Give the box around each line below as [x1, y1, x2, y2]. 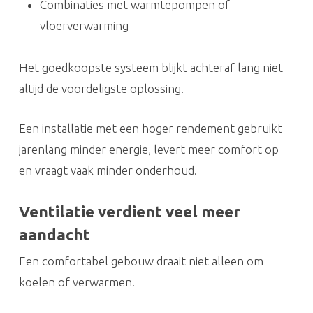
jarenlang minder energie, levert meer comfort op [18, 142, 279, 156]
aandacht [18, 225, 90, 243]
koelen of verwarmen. [18, 275, 135, 289]
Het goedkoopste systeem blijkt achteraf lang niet [18, 60, 283, 74]
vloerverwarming [39, 18, 129, 32]
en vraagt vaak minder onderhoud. [18, 163, 197, 177]
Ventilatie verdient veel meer [18, 202, 240, 220]
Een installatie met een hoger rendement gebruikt [18, 121, 282, 135]
